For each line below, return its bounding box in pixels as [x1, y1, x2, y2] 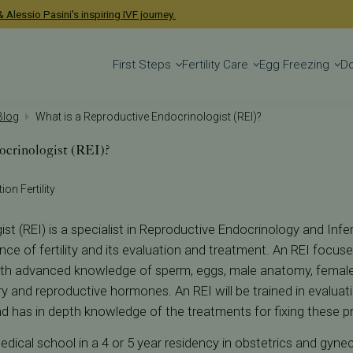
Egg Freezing [259, 58, 330, 72]
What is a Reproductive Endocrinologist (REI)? [35, 110, 262, 124]
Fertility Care [181, 58, 248, 72]
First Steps [112, 58, 171, 72]
